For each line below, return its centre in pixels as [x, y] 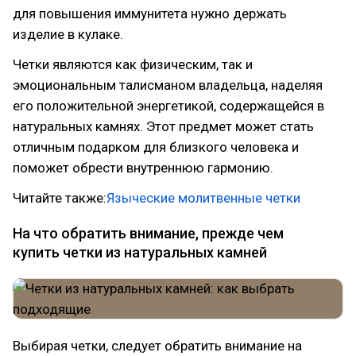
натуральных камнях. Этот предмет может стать [163, 126]
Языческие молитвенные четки [203, 198]
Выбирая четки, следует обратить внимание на [157, 346]
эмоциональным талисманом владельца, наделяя [168, 85]
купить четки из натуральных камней [140, 252]
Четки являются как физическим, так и [133, 64]
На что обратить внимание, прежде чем [148, 233]
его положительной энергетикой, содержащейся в [168, 106]
